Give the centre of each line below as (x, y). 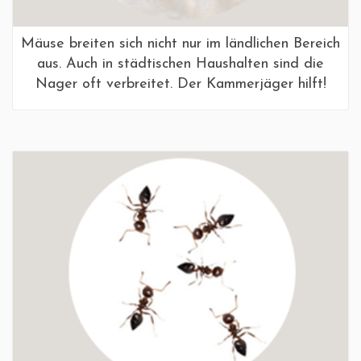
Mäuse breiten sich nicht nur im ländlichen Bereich (180, 44)
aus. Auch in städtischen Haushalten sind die (180, 64)
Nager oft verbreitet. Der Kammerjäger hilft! (180, 84)
